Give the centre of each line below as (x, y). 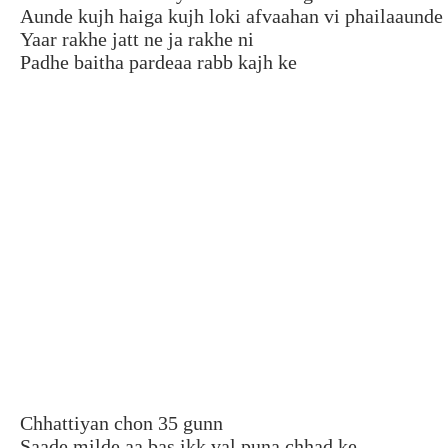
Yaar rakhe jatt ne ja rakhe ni (137, 38)
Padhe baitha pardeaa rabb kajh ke (158, 61)
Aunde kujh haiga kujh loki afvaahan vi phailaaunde (231, 15)
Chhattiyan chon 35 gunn (121, 422)
